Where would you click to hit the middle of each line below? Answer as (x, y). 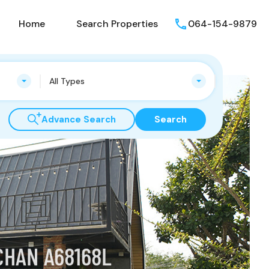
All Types (67, 81)
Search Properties (117, 24)
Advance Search (79, 119)
